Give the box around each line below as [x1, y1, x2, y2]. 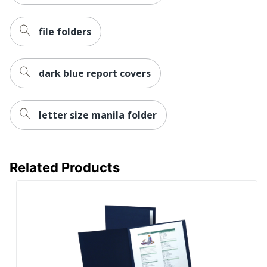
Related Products [10, 159, 120, 175]
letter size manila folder [39, 108, 157, 122]
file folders [39, 24, 91, 38]
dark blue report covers [39, 66, 151, 80]
